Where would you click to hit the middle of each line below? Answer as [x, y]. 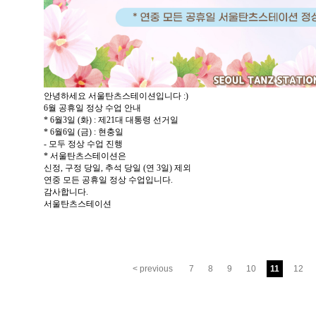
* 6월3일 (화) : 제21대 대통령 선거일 [111, 120]
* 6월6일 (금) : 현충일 [84, 132]
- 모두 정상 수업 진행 [83, 144]
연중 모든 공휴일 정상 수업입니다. [108, 180]
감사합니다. [66, 192]
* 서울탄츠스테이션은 [85, 156]
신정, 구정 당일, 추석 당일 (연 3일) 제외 [117, 168]
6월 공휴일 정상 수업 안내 [92, 108]
